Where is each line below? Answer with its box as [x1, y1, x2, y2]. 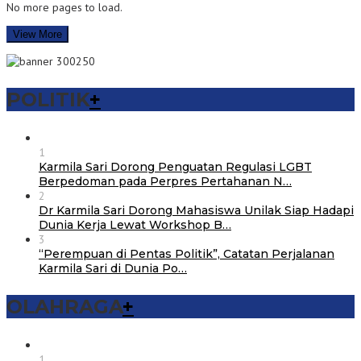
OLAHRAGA [6, 295, 122, 319]
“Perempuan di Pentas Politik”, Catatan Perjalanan [39, 247, 334, 262]
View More [13, 28, 62, 41]
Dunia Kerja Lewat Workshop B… [39, 218, 231, 233]
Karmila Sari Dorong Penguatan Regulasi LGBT [39, 160, 312, 175]
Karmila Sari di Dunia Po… [39, 261, 187, 276]
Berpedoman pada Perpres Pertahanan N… [39, 174, 292, 189]
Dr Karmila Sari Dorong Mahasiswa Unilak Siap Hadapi [39, 203, 354, 218]
